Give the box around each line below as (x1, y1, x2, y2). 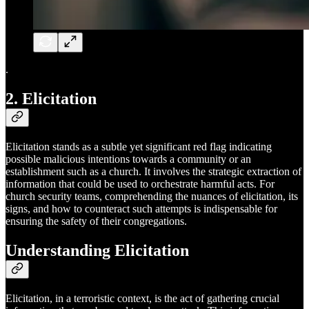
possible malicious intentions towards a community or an (6, 152, 251, 165)
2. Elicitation (6, 89, 97, 108)
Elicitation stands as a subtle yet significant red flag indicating (6, 140, 272, 152)
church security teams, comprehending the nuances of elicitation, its (6, 190, 298, 202)
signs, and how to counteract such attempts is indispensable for (6, 202, 277, 215)
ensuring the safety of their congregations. (6, 215, 187, 227)
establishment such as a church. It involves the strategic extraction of (6, 165, 301, 177)
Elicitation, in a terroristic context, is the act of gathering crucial (6, 292, 279, 304)
